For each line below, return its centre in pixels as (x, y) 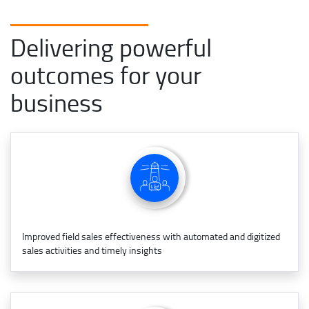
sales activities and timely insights (92, 250)
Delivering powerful (111, 47)
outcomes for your (106, 74)
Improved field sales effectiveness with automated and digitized (151, 236)
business (57, 102)
